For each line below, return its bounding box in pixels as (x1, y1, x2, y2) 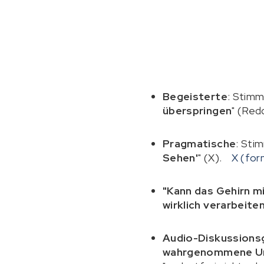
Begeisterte (163, 90, 227, 103)
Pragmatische (163, 137, 236, 150)
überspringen (163, 104, 232, 117)
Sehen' (163, 151, 199, 164)
